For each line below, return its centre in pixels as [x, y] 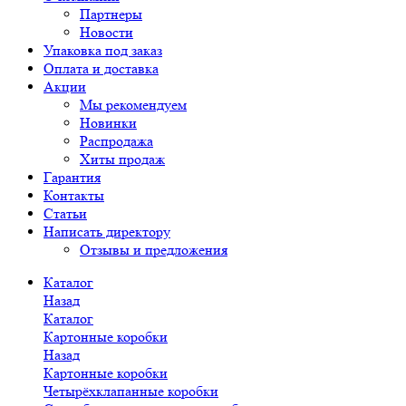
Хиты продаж [122, 159]
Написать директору [107, 232]
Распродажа [116, 141]
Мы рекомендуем [133, 105]
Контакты [74, 195]
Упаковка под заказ [103, 50]
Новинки [108, 123]
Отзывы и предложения [154, 250]
